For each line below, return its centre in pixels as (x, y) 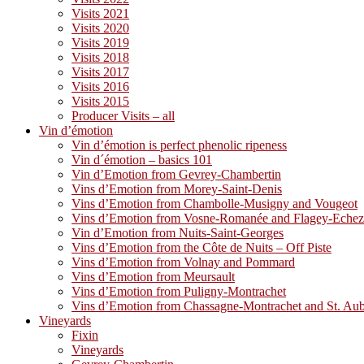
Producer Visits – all (123, 116)
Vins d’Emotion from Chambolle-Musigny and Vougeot (214, 204)
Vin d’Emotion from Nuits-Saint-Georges (178, 233)
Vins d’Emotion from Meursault (153, 277)
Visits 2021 (100, 13)
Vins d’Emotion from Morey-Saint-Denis (177, 189)
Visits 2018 (100, 57)
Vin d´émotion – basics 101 (142, 160)
